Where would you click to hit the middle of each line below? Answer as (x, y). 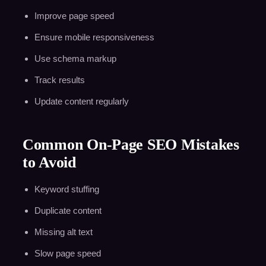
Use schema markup (75, 58)
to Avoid (49, 162)
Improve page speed (74, 15)
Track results (59, 80)
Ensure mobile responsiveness (94, 37)
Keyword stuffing (66, 189)
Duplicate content (68, 210)
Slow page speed (67, 253)
